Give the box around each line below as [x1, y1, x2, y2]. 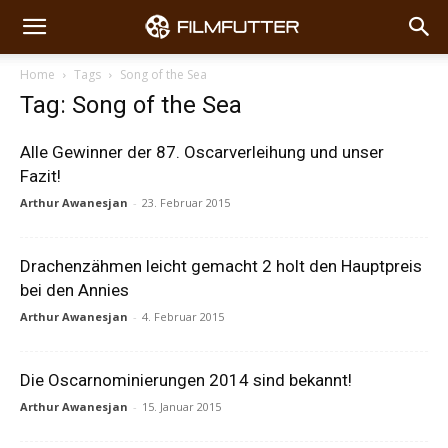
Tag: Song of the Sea [20, 91, 242, 119]
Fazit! [20, 166, 61, 186]
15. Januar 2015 [142, 399, 221, 414]
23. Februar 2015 [142, 195, 230, 210]
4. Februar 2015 [142, 309, 224, 324]
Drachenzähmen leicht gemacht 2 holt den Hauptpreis [20, 256, 422, 276]
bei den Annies [20, 280, 129, 300]
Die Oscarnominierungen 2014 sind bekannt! [20, 370, 352, 390]
